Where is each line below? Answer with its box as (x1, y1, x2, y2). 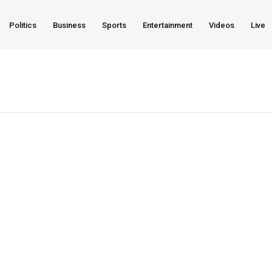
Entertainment (143, 20, 192, 30)
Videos (209, 20, 235, 30)
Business (52, 20, 86, 30)
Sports (101, 20, 126, 30)
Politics (8, 20, 36, 30)
